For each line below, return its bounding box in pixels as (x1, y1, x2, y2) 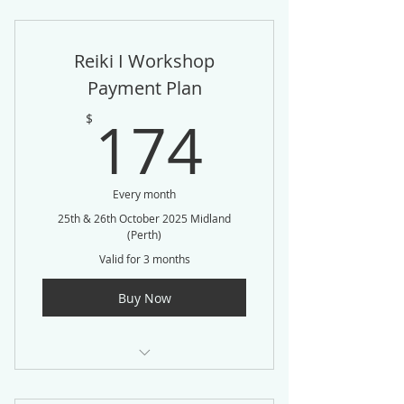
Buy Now (117, 289, 171, 307)
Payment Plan (87, 76, 202, 100)
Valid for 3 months (98, 252, 190, 266)
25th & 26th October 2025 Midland (58, 211, 231, 225)
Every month (113, 187, 176, 201)
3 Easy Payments (94, 372, 195, 390)
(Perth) (127, 227, 161, 242)
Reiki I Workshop (74, 49, 215, 73)
